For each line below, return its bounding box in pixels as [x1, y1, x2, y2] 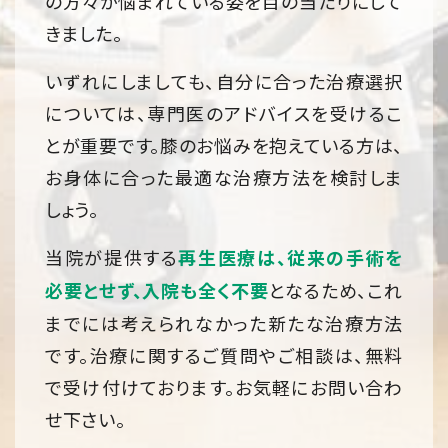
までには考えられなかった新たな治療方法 [45, 310, 403, 337]
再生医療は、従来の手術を [178, 245, 403, 272]
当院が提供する [45, 244, 179, 271]
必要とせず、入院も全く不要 [45, 278, 269, 305]
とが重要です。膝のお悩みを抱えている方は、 [45, 132, 403, 159]
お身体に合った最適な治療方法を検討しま [45, 164, 403, 191]
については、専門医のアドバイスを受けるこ [45, 100, 403, 127]
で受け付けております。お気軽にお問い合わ [45, 374, 403, 401]
